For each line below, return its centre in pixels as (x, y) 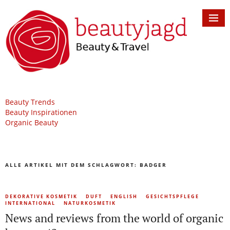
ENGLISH (124, 197)
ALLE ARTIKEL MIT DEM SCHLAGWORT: (72, 165)
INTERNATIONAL (30, 203)
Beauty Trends (30, 102)
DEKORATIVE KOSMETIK (41, 197)
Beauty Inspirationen (41, 112)
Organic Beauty (32, 123)
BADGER (153, 165)
